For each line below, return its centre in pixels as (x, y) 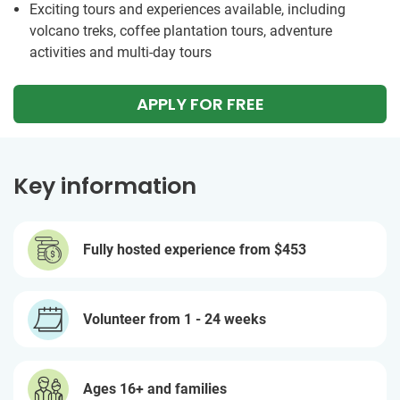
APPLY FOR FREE (200, 104)
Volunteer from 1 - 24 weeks (175, 319)
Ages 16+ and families (155, 388)
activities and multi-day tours (121, 52)
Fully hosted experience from (179, 249)
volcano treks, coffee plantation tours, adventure (181, 31)
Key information (105, 186)
